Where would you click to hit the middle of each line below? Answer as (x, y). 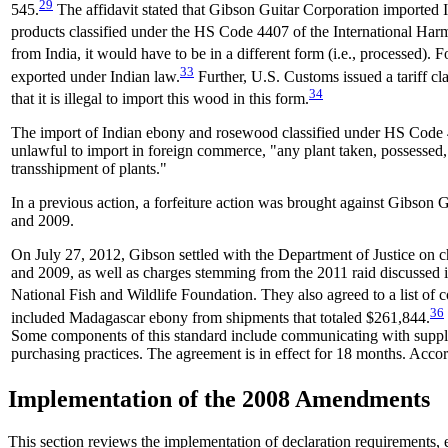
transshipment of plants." (89, 169)
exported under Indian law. (95, 76)
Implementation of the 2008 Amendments (219, 399)
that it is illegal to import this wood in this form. (160, 99)
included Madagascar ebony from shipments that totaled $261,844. (220, 317)
